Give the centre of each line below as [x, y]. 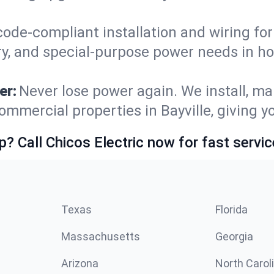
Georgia [234, 236]
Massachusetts [101, 236]
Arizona [80, 263]
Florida [231, 209]
